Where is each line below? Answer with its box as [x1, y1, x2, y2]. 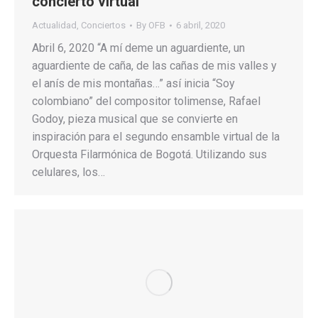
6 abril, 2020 [176, 19, 225, 31]
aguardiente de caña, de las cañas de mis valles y [32, 58, 277, 72]
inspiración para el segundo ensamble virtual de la [32, 129, 280, 143]
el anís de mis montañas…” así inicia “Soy [32, 76, 235, 90]
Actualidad [32, 19, 77, 31]
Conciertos [81, 19, 126, 31]
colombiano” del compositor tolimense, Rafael [32, 94, 261, 108]
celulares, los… [32, 165, 105, 179]
